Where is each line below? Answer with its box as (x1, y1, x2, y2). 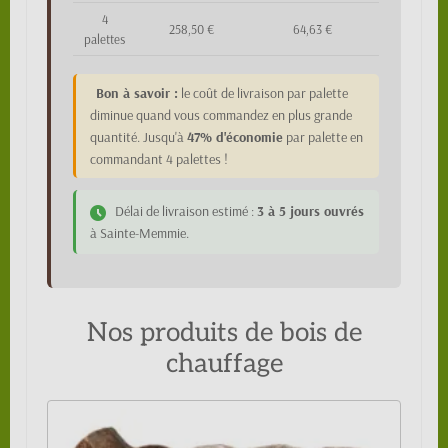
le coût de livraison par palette (178, 84, 348, 102)
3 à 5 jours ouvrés (257, 202, 364, 220)
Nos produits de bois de (86, 317, 362, 349)
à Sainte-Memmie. (90, 224, 189, 242)
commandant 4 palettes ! (90, 150, 228, 168)
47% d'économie (187, 128, 283, 146)
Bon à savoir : (96, 84, 178, 102)
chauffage (165, 348, 283, 380)
